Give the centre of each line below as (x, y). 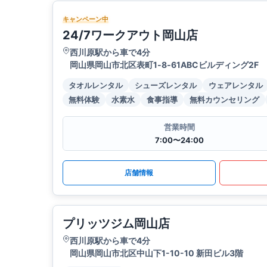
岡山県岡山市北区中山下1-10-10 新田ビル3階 (156, 253)
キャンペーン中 (86, 19)
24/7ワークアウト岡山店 (130, 35)
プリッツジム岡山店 (116, 224)
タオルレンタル (96, 86)
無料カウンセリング (224, 100)
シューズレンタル (166, 86)
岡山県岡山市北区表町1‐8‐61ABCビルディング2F (164, 65)
